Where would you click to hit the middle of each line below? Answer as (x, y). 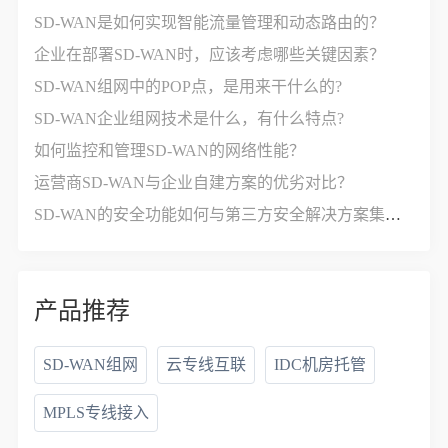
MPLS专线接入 (96, 413)
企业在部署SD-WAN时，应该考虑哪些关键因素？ (210, 55)
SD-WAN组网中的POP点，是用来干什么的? (188, 87)
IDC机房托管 (320, 365)
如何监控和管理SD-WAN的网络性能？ (170, 151)
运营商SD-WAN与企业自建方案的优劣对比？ (194, 183)
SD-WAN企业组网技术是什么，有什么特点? (189, 119)
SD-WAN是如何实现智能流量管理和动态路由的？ (210, 23)
